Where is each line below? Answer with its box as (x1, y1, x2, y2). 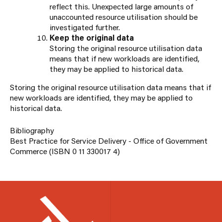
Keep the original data (50, 32, 134, 43)
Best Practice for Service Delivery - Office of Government (10, 135, 208, 146)
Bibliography (10, 125, 54, 136)
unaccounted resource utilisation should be (50, 11, 198, 22)
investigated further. (50, 22, 120, 33)
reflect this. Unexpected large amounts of (50, 1, 193, 12)
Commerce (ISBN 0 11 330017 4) (10, 146, 120, 157)
